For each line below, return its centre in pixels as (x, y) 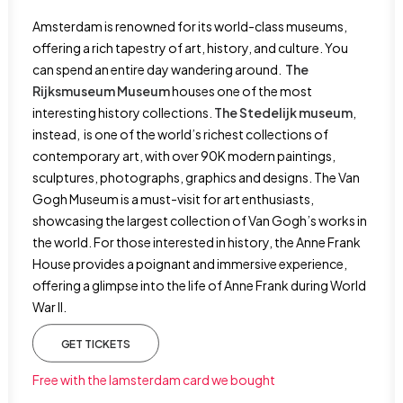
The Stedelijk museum (283, 112)
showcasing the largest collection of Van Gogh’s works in (200, 220)
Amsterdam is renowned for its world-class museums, (190, 26)
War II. (49, 307)
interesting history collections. (123, 112)
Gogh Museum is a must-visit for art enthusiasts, (173, 199)
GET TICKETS (96, 343)
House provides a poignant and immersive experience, (190, 264)
